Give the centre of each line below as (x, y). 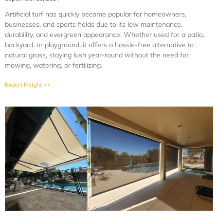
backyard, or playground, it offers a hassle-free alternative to (99, 45)
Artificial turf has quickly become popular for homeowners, (96, 14)
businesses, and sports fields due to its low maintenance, (94, 24)
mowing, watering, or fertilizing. (54, 65)
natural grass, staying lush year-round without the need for (97, 55)
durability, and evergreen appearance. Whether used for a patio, (105, 35)
